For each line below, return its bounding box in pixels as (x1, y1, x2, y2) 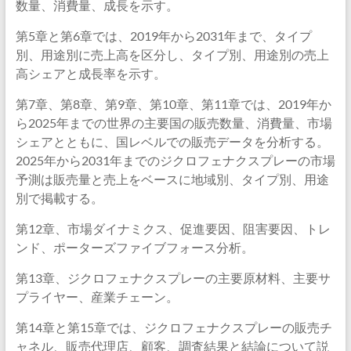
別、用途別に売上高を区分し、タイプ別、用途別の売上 (15, 47, 329, 62)
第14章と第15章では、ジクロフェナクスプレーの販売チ (15, 320, 332, 335)
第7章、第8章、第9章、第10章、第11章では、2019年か (15, 96, 331, 111)
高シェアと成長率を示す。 (15, 66, 166, 81)
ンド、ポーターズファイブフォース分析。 (15, 240, 254, 255)
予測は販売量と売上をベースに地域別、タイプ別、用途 (15, 172, 329, 186)
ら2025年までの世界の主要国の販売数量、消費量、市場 (15, 115, 332, 130)
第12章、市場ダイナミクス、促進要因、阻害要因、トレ (15, 221, 331, 236)
